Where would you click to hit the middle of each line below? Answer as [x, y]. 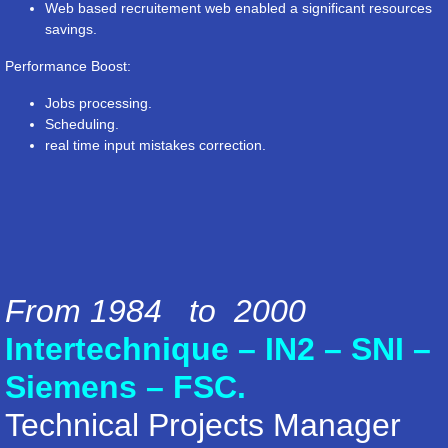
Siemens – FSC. [125, 387]
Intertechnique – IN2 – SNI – [218, 349]
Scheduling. [82, 124]
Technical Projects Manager [203, 425]
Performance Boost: [68, 66]
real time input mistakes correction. [155, 145]
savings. [71, 29]
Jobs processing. [98, 103]
